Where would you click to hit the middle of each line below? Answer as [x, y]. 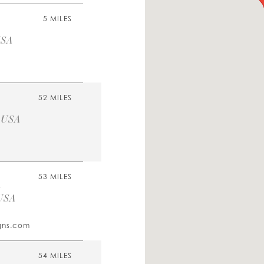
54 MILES [55, 256]
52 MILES [55, 98]
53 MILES [55, 177]
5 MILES [57, 19]
